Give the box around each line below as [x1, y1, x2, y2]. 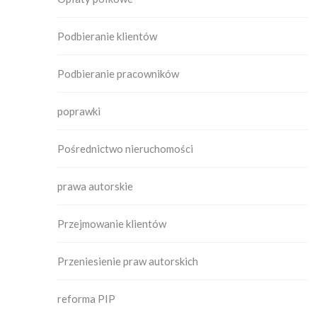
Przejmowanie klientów [57, 217, 166, 231]
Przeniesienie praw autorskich [57, 255, 198, 268]
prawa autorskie [57, 180, 133, 193]
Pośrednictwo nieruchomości [57, 142, 193, 156]
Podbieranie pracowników [57, 67, 179, 81]
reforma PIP [57, 292, 115, 306]
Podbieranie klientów [57, 30, 157, 43]
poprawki [57, 105, 100, 118]
